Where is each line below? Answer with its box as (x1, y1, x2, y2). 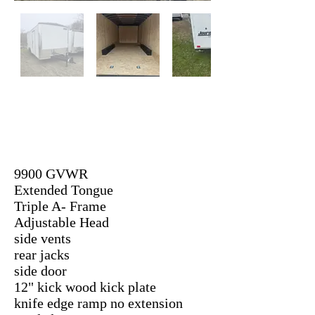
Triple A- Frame (14, 198, 106, 214)
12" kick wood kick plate (14, 279, 156, 295)
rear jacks (14, 247, 70, 262)
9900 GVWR (14, 166, 88, 181)
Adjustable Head (14, 214, 109, 230)
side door (14, 263, 67, 278)
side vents (14, 231, 71, 246)
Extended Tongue (14, 182, 113, 198)
